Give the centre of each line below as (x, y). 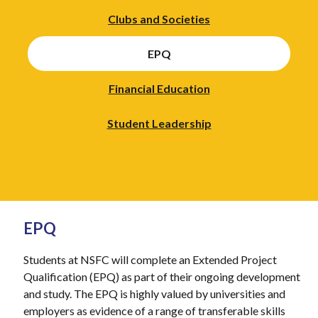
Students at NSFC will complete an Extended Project (150, 260)
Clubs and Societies (159, 19)
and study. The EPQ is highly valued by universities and (154, 294)
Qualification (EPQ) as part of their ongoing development (161, 277)
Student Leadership (159, 123)
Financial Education (159, 88)
